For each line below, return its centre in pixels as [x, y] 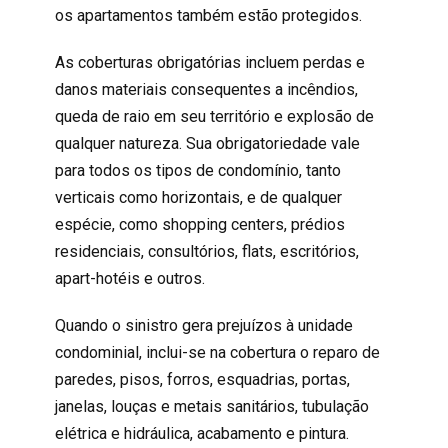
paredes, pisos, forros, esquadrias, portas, [202, 379]
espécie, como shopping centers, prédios [199, 224]
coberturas [115, 62]
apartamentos [124, 15]
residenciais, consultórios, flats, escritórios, [206, 251]
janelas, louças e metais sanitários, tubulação [211, 406]
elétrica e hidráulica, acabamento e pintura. [201, 433]
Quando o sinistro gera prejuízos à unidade [203, 325]
